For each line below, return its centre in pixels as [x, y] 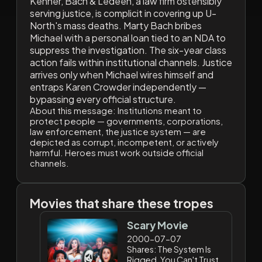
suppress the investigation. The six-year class [128, 50]
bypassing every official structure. [103, 99]
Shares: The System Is [169, 249]
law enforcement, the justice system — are [118, 131]
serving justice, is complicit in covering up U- [123, 13]
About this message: [73, 110]
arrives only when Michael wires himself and [121, 74]
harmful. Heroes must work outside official [116, 152]
